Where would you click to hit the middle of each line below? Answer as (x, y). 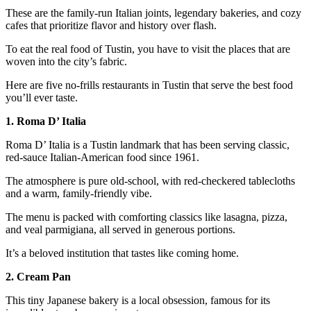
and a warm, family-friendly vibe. (79, 193)
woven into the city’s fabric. (66, 61)
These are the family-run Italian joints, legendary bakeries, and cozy (153, 12)
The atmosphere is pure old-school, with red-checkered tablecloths (150, 180)
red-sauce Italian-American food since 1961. (102, 157)
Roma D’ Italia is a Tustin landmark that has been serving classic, (148, 144)
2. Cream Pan (38, 276)
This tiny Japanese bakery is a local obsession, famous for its (138, 300)
